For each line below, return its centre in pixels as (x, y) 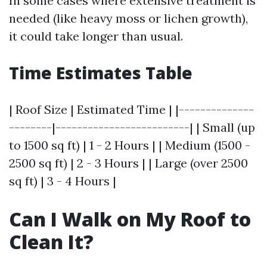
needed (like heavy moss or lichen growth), (128, 18)
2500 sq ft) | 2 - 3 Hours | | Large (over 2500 (128, 163)
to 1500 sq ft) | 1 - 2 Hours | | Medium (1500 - (130, 145)
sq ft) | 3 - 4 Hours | (63, 181)
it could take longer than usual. (96, 36)
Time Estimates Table (101, 73)
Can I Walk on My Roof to (130, 219)
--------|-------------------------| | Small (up (132, 127)
